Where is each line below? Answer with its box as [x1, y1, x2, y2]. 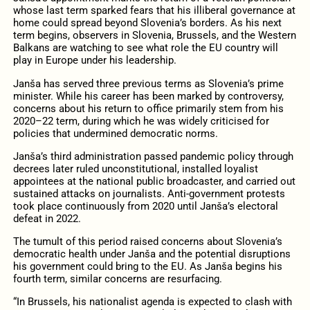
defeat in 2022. [12, 212, 81, 225]
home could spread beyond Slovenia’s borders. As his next [12, 17, 282, 30]
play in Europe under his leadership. [12, 54, 176, 67]
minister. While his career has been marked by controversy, [12, 89, 284, 102]
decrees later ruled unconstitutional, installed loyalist [12, 162, 258, 175]
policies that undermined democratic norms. [12, 127, 218, 140]
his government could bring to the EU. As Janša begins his [12, 259, 282, 273]
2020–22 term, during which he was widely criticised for [12, 114, 269, 127]
